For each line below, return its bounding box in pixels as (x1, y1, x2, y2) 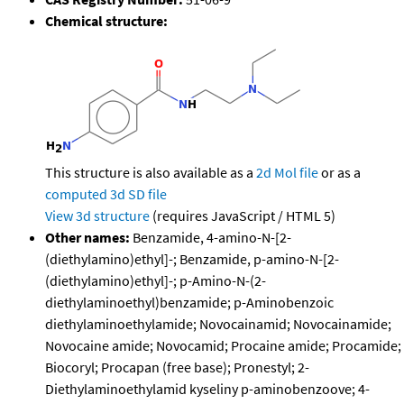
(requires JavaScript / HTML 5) (150, 207, 335, 225)
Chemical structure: (45, 12, 168, 31)
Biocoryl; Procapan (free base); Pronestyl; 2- (45, 358, 309, 377)
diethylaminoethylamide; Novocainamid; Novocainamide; (45, 315, 391, 334)
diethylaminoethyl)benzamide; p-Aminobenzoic (45, 293, 334, 312)
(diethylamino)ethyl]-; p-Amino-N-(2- (45, 271, 266, 290)
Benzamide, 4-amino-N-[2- (130, 228, 291, 247)
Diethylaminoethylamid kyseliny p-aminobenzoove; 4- (45, 380, 370, 399)
